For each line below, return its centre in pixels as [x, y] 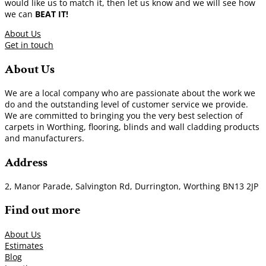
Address [26, 162]
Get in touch [29, 45]
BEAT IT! [52, 14]
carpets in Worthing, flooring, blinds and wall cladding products [132, 127]
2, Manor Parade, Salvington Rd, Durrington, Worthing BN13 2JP [132, 186]
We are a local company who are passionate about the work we [130, 93]
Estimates [24, 245]
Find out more [42, 210]
